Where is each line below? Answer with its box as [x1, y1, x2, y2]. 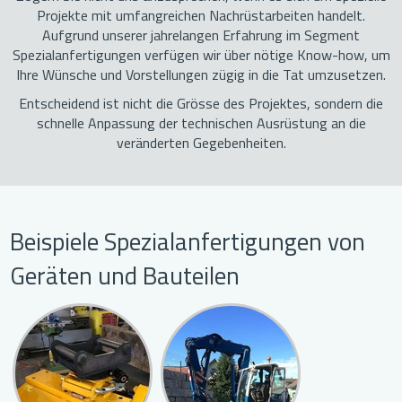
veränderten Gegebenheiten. [116, 132, 286, 154]
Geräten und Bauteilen [10, 256, 240, 294]
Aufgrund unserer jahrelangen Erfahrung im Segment [42, 24, 360, 47]
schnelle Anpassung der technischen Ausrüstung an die [36, 112, 366, 135]
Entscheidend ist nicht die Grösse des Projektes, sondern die [19, 92, 383, 115]
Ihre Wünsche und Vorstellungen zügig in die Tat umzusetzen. [16, 64, 386, 86]
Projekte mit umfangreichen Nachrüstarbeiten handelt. [37, 4, 365, 27]
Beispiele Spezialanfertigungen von [10, 222, 366, 260]
